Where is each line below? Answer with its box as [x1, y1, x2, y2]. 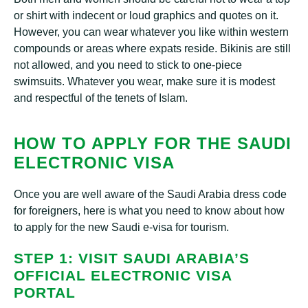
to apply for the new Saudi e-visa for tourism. [14, 221, 229, 233]
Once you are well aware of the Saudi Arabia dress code [14, 188, 287, 200]
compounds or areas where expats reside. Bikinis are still [14, 43, 291, 54]
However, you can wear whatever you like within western [14, 26, 289, 38]
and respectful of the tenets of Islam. [14, 92, 188, 104]
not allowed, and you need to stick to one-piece [14, 59, 242, 71]
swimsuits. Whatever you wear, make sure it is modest [14, 76, 275, 87]
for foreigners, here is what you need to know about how [14, 205, 285, 217]
